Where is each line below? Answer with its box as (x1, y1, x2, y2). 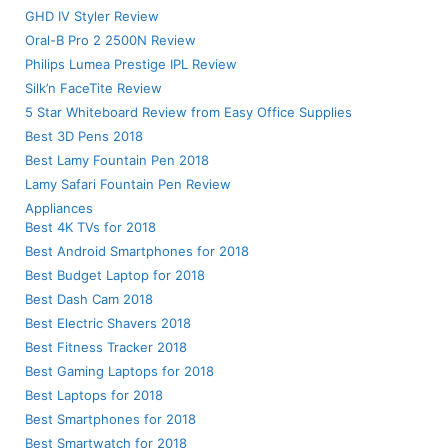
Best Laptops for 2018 (25, 387, 163, 404)
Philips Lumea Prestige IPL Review (25, 56, 237, 73)
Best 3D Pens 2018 (25, 128, 143, 145)
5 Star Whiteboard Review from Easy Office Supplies (25, 104, 352, 121)
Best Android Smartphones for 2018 (25, 243, 249, 260)
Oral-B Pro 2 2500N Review (25, 32, 196, 49)
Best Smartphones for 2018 (25, 411, 196, 428)
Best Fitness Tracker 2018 (25, 339, 187, 356)
